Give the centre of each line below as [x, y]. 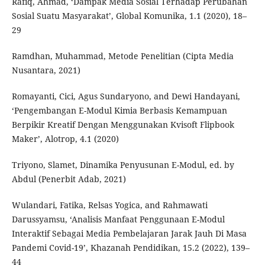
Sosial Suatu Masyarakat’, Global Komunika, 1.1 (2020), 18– [129, 16]
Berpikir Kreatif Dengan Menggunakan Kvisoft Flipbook [123, 125]
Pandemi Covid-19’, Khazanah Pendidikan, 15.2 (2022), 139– [130, 248]
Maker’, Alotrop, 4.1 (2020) [65, 139]
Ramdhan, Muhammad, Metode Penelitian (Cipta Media [122, 56]
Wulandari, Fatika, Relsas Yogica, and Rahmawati [109, 205]
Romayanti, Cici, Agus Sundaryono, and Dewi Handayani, [126, 96]
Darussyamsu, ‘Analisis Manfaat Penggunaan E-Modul [118, 219]
